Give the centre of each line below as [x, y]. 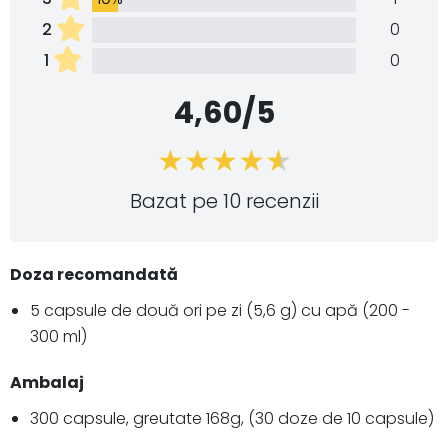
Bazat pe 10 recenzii [224, 201]
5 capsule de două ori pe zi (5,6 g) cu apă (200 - [220, 311]
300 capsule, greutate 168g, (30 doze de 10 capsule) [232, 419]
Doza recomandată [94, 275]
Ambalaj [47, 383]
